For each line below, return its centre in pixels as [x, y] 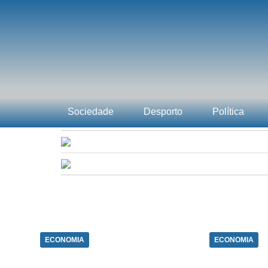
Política [228, 112]
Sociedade [91, 112]
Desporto [163, 112]
